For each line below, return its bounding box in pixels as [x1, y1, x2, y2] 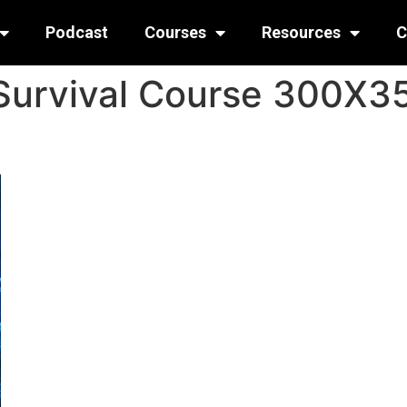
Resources [261, 23, 341, 42]
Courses [144, 23, 206, 42]
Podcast [45, 23, 108, 42]
